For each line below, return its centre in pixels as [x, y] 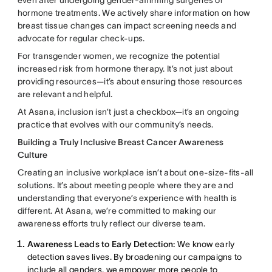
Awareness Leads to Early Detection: [101, 244]
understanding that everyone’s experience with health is [127, 198]
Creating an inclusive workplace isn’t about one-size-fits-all [135, 172]
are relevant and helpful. [65, 94]
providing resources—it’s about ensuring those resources [130, 81]
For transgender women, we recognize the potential [119, 56]
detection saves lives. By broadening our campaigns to [134, 257]
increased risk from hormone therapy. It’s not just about [125, 68]
